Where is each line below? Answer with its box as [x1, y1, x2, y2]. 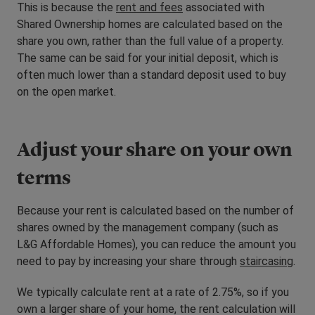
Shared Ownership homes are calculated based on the [17, 18, 283, 32]
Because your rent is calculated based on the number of [17, 204, 294, 218]
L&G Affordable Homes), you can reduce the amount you [17, 238, 296, 252]
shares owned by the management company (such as [17, 221, 278, 235]
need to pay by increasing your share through [17, 255, 240, 269]
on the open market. [17, 85, 119, 99]
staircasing [240, 255, 293, 269]
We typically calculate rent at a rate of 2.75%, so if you [17, 285, 289, 300]
